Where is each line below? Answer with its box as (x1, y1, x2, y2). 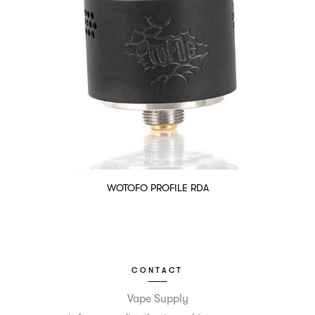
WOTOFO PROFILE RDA (106, 182, 209, 193)
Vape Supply (127, 292, 188, 305)
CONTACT (131, 266, 184, 275)
